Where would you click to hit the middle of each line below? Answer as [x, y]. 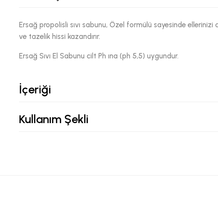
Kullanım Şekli [54, 119]
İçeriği [35, 90]
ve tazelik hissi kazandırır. [60, 37]
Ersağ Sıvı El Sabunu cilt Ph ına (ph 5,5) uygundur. [100, 56]
